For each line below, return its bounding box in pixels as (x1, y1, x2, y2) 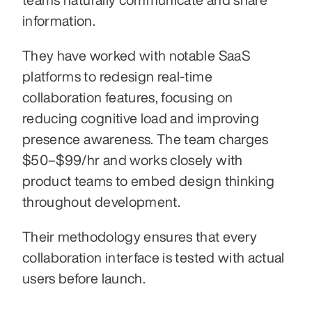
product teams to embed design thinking (22, 173, 275, 188)
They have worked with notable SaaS (22, 47, 250, 63)
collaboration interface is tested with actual (22, 249, 285, 265)
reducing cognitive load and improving (22, 110, 259, 125)
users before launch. (22, 270, 146, 286)
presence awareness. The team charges (22, 131, 269, 146)
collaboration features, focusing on (22, 89, 233, 104)
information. (22, 13, 99, 28)
